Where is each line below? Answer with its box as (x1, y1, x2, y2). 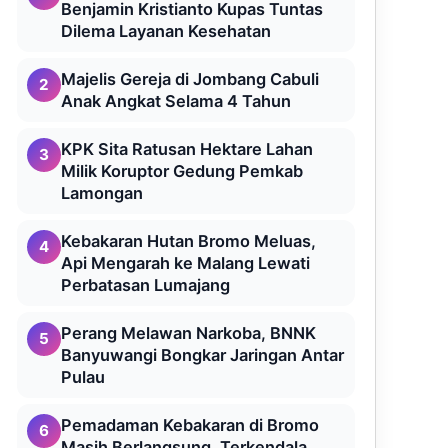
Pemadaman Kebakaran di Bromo (61, 415, 319, 435)
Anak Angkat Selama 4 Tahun (61, 91, 291, 111)
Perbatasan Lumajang (61, 275, 230, 295)
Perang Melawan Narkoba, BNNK (61, 323, 316, 343)
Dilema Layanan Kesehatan (61, 21, 271, 41)
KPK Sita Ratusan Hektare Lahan (61, 139, 313, 159)
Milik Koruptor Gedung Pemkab (61, 161, 303, 181)
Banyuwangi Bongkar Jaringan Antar (61, 345, 344, 365)
